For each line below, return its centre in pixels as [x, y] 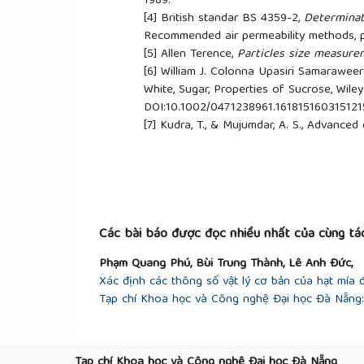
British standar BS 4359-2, [232, 18]
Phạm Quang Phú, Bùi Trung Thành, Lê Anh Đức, [226, 264]
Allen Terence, [199, 54]
